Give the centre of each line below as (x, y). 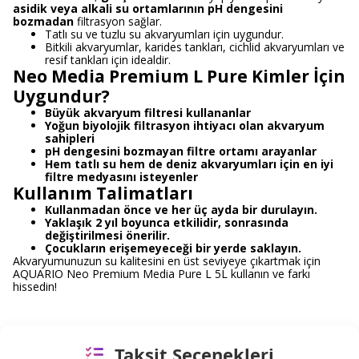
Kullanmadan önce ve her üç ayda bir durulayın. (181, 210)
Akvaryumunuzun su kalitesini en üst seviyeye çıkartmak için (167, 261)
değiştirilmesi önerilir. (107, 235)
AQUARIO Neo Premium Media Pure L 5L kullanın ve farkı (161, 274)
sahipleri (70, 138)
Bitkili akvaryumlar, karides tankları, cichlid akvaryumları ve (195, 47)
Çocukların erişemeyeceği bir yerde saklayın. (173, 248)
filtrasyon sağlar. (118, 21)
